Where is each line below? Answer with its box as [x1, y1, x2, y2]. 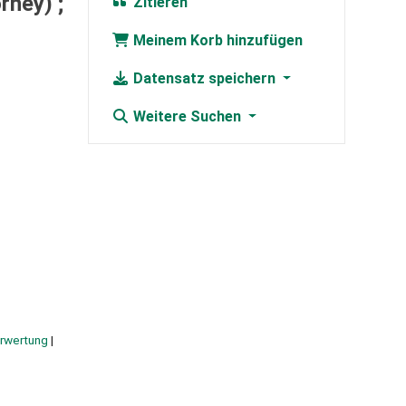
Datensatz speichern [129, 70, 279, 88]
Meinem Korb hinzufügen [129, 32, 303, 50]
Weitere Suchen [129, 108, 245, 126]
